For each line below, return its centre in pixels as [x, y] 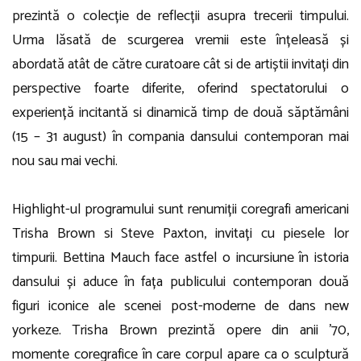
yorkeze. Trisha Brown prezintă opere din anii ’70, [180, 330]
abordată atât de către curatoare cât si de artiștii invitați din [180, 64]
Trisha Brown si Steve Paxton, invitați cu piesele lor [180, 234]
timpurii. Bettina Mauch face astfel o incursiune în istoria [180, 258]
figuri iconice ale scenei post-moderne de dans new [180, 306]
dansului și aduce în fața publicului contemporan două [180, 282]
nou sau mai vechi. [65, 161]
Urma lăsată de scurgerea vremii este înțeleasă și [180, 40]
